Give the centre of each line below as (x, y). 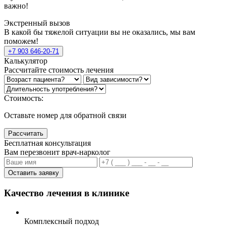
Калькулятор (26, 61)
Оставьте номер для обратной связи (65, 115)
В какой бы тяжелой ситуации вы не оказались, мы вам (100, 32)
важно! (16, 6)
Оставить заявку (34, 173)
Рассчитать (26, 133)
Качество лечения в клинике (67, 193)
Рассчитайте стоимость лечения (59, 70)
